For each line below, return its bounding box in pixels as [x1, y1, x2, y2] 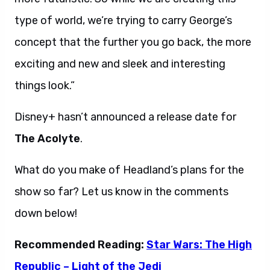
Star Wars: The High [146, 238, 252, 251]
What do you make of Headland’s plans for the [14, 163, 244, 177]
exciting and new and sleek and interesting [14, 57, 225, 71]
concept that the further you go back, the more [14, 36, 251, 49]
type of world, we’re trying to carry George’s [14, 14, 232, 27]
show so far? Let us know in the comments [14, 185, 228, 198]
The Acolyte [14, 132, 80, 145]
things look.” [14, 79, 75, 92]
